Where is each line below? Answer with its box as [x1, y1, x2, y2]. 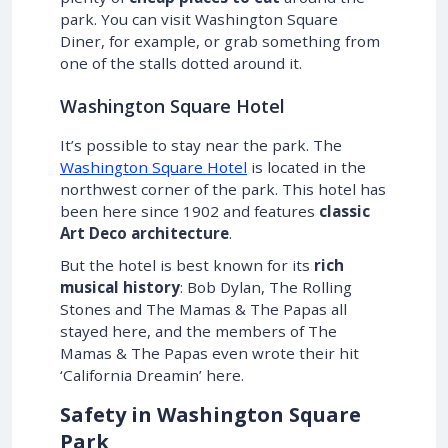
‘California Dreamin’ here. [60, 364, 244, 385]
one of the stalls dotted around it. [60, 52, 302, 73]
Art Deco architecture [60, 222, 229, 243]
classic [319, 200, 370, 221]
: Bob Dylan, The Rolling [180, 276, 352, 297]
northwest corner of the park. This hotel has [60, 178, 386, 199]
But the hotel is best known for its [60, 254, 314, 275]
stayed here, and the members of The [60, 320, 337, 341]
